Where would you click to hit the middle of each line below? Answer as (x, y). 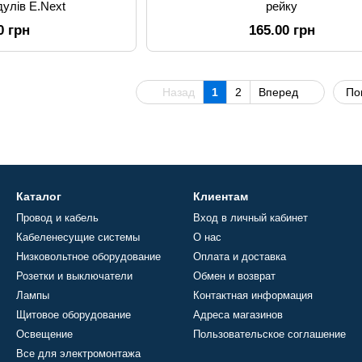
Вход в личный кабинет (250, 218)
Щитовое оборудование (74, 315)
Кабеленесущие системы (78, 237)
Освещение (44, 334)
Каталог (39, 196)
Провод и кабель (57, 218)
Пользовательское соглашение (269, 334)
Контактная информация (253, 295)
